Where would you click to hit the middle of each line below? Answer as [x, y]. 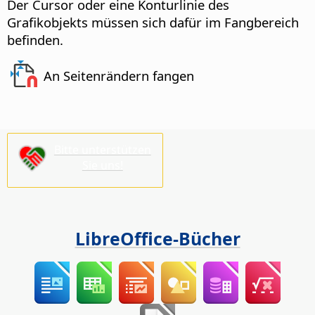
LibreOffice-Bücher [157, 239]
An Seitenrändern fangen [119, 76]
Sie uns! [102, 165]
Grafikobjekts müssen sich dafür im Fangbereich [153, 22]
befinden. [35, 40]
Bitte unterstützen [102, 149]
